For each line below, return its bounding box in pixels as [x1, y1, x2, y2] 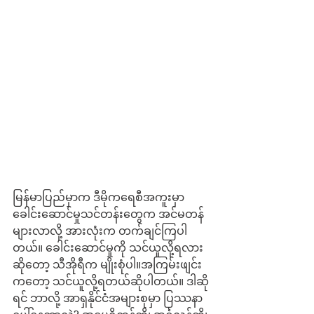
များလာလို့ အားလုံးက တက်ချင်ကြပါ [13, 224, 187, 238]
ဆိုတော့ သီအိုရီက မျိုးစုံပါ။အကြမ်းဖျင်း [13, 257, 202, 271]
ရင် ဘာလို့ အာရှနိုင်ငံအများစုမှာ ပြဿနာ [13, 291, 203, 305]
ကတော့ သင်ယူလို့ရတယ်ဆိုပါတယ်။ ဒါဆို [13, 274, 209, 288]
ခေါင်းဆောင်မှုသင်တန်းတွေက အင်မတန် [13, 207, 204, 221]
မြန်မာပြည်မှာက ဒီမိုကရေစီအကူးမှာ [13, 190, 187, 204]
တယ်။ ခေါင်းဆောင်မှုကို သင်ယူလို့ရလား [13, 240, 203, 254]
